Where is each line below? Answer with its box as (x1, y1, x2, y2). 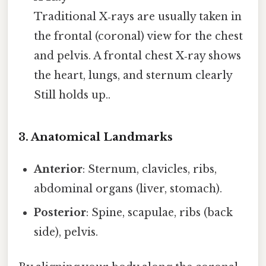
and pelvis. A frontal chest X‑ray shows (34, 49, 242, 63)
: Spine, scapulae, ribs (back (86, 205, 233, 219)
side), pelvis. (34, 225, 99, 239)
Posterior (34, 205, 87, 219)
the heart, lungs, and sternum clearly (34, 69, 233, 83)
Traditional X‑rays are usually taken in (34, 10, 242, 24)
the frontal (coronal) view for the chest (34, 30, 243, 43)
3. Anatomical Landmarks (18, 129, 173, 144)
